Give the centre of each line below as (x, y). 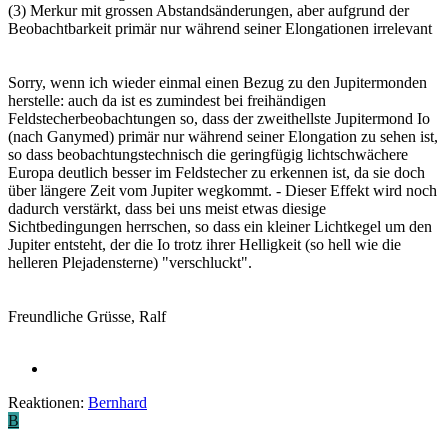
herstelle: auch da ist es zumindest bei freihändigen (167, 101)
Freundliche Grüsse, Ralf (87, 317)
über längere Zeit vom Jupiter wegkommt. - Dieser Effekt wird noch (222, 191)
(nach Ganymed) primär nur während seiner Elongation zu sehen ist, (223, 137)
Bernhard (117, 403)
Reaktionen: (46, 403)
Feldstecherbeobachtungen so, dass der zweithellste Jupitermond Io (219, 119)
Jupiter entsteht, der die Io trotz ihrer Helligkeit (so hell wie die (204, 245)
